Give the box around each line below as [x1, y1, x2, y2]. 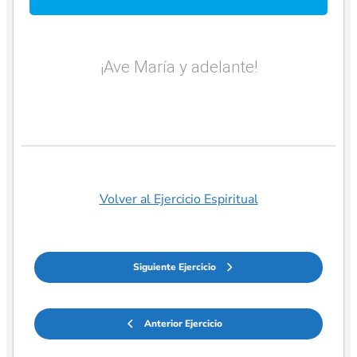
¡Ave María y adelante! [100, 57, 257, 76]
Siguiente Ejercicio [132, 261, 216, 274]
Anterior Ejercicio [143, 317, 222, 331]
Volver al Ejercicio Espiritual [99, 190, 258, 209]
